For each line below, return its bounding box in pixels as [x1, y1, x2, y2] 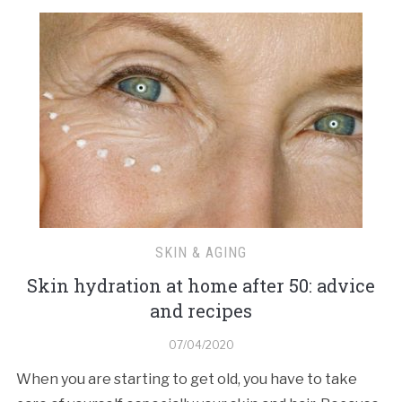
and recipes [150, 298, 252, 322]
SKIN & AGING [155, 243, 247, 261]
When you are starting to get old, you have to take [15, 370, 357, 388]
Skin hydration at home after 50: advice [27, 273, 375, 297]
